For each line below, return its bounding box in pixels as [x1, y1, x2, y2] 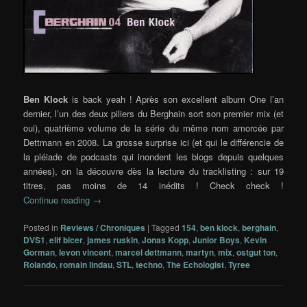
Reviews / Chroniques [60, 221, 146, 234]
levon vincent [59, 246, 112, 259]
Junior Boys [193, 234, 241, 247]
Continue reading [23, 193, 93, 206]
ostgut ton [236, 246, 276, 259]
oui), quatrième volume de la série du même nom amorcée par [23, 121, 284, 134]
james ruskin [87, 234, 138, 247]
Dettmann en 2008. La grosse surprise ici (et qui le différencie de [23, 135, 284, 149]
